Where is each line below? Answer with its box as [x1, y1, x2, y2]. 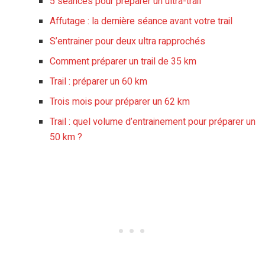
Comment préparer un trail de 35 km [49, 54, 196, 69]
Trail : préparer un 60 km [49, 75, 147, 89]
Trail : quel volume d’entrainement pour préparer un [49, 115, 256, 130]
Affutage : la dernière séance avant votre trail [49, 14, 232, 29]
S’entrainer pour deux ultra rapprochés [49, 34, 205, 49]
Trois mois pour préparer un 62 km [49, 95, 190, 109]
